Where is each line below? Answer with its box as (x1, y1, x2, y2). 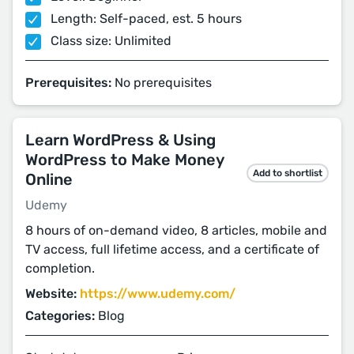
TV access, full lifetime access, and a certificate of (25, 242, 319, 257)
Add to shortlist (253, 167, 322, 179)
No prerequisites (111, 75, 212, 90)
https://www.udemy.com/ (80, 286, 235, 301)
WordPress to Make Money (25, 150, 224, 169)
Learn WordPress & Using (25, 130, 216, 149)
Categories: (25, 308, 95, 323)
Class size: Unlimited (47, 33, 171, 48)
